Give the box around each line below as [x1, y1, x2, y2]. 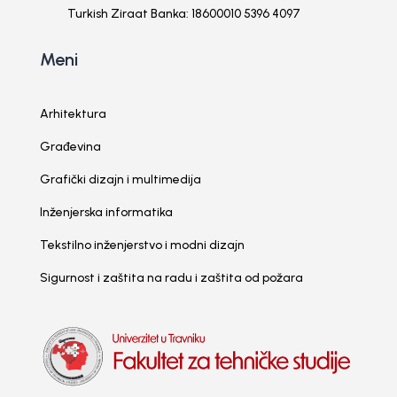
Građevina [39, 138, 101, 154]
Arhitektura [39, 105, 106, 121]
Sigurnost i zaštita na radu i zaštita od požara [39, 269, 303, 285]
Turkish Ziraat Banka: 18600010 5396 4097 [66, 5, 300, 21]
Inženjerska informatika [39, 204, 173, 220]
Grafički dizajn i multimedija [39, 171, 201, 187]
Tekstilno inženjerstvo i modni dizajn [39, 237, 245, 253]
